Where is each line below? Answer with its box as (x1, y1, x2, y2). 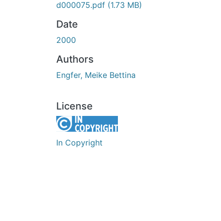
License (56, 100, 93, 112)
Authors (56, 53, 94, 65)
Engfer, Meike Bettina (56, 70, 136, 80)
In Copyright (56, 137, 103, 147)
